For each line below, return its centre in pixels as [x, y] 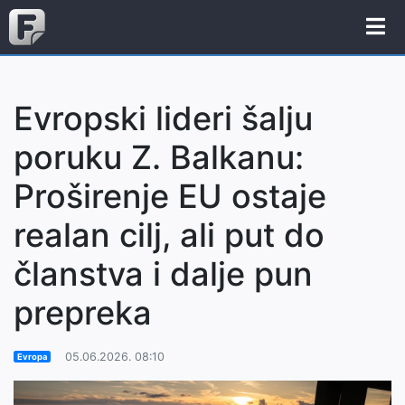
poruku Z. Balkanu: [159, 157]
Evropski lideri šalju [163, 118]
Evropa [32, 357]
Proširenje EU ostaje [170, 196]
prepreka [83, 313]
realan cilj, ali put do [169, 235]
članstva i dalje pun [163, 274]
